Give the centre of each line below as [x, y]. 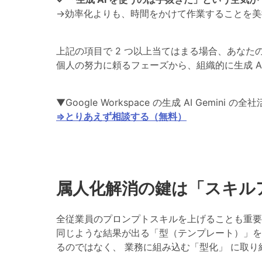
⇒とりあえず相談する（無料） [121, 116]
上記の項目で [86, 51]
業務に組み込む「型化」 [176, 247]
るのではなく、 [90, 247]
